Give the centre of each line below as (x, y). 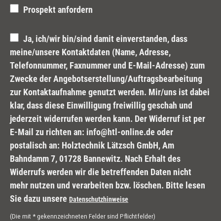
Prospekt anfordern (58, 10)
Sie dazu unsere (39, 199)
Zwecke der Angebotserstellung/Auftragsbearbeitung (106, 79)
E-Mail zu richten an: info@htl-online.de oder (92, 132)
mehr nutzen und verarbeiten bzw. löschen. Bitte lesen (108, 185)
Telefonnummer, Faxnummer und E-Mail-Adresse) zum (107, 66)
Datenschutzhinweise (99, 200)
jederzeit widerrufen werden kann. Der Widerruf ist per (108, 119)
